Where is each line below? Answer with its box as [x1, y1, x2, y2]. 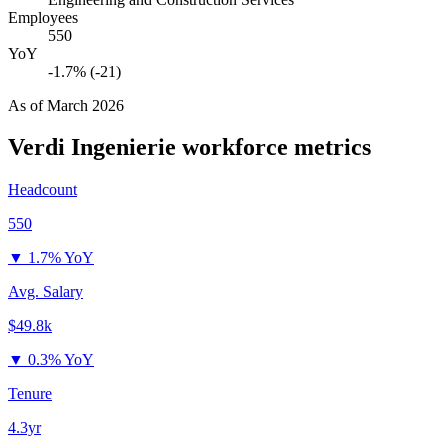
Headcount [8, 181, 77, 199]
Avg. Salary [8, 283, 83, 301]
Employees [8, 8, 78, 26]
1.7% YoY [28, 249, 94, 267]
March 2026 [47, 96, 124, 114]
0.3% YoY [28, 351, 94, 369]
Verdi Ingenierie [8, 134, 176, 161]
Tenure [8, 385, 52, 403]
